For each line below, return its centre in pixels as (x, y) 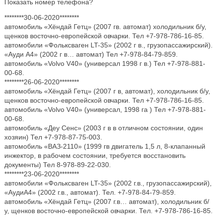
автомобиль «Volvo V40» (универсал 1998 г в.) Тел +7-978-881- (105, 63)
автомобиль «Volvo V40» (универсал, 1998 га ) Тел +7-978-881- (105, 109)
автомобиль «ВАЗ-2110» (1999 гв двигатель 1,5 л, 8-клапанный (105, 146)
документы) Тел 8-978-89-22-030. (57, 165)
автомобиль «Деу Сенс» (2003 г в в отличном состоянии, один (103, 128)
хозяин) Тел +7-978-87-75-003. (53, 137)
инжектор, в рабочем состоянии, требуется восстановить (95, 155)
